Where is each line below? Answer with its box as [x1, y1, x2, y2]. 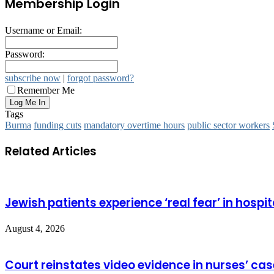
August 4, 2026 [5, 223, 65, 234]
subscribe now [5, 72, 61, 83]
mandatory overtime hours [84, 119, 185, 130]
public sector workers [187, 119, 270, 130]
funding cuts [34, 119, 81, 130]
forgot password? [67, 72, 134, 83]
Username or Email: [5, 24, 82, 35]
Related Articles [5, 143, 97, 160]
